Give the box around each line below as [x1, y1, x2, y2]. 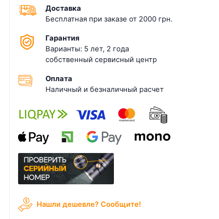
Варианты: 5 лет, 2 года [45, 44, 130, 53]
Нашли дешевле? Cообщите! [36, 199, 141, 209]
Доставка [45, 3, 82, 13]
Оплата [45, 74, 73, 83]
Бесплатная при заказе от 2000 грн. [45, 14, 173, 23]
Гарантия [45, 33, 80, 43]
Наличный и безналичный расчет [45, 85, 164, 94]
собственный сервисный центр [45, 55, 157, 64]
